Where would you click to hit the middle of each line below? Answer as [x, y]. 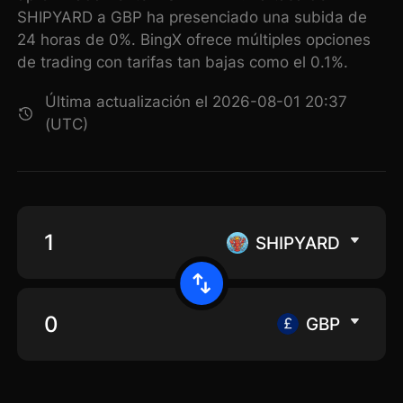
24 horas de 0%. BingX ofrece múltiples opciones [194, 40]
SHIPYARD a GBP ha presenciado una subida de [193, 18]
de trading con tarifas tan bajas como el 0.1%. [183, 63]
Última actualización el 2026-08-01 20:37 [197, 102]
